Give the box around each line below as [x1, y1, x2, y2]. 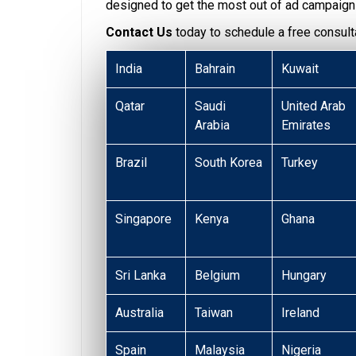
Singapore [115, 211, 172, 227]
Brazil [115, 155, 148, 171]
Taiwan [195, 305, 234, 321]
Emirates [281, 118, 331, 133]
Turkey [281, 155, 319, 171]
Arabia [195, 118, 230, 133]
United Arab [281, 99, 346, 114]
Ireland [281, 305, 320, 321]
